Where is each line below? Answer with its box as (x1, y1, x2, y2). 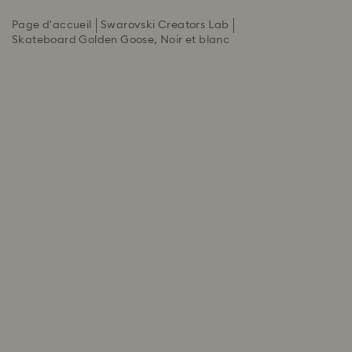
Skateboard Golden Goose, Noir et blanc (12, 35, 230, 46)
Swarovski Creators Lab (100, 20, 229, 31)
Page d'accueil (12, 20, 92, 31)
